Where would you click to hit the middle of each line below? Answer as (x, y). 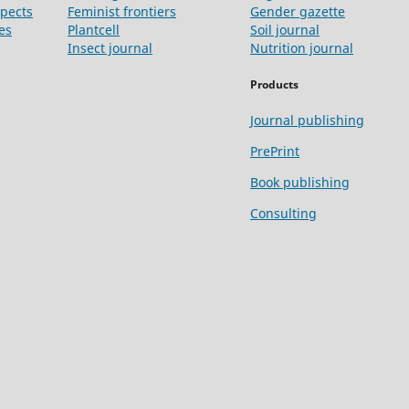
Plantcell (94, 30)
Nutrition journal (302, 48)
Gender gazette (298, 12)
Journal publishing (307, 120)
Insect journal (110, 48)
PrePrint (275, 151)
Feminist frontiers (122, 12)
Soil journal (285, 30)
